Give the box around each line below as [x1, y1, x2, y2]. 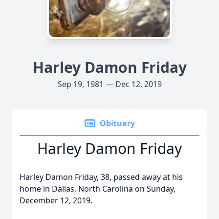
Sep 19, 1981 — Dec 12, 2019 [57, 79, 162, 89]
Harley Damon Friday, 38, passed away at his [20, 172, 183, 182]
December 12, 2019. [20, 195, 92, 206]
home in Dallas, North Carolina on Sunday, [20, 183, 175, 194]
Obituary [100, 118, 135, 129]
